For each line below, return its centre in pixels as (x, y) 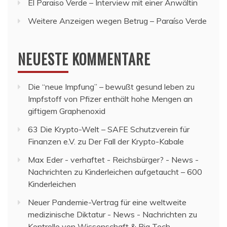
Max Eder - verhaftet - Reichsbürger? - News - (113, 159)
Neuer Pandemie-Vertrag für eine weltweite (107, 202)
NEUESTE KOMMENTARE (84, 59)
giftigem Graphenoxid (67, 111)
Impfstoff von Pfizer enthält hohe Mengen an (110, 99)
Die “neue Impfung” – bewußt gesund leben (106, 86)
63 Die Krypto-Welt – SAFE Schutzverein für (109, 129)
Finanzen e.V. (52, 141)
